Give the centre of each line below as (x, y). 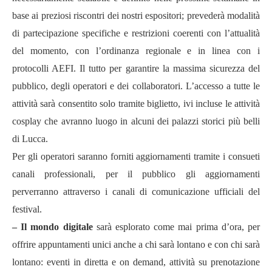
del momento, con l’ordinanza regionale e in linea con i (136, 51)
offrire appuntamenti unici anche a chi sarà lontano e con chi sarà (136, 244)
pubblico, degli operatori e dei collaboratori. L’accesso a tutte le (136, 86)
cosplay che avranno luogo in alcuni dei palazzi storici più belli (136, 121)
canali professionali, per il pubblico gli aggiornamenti (136, 174)
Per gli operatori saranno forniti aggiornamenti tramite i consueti (136, 156)
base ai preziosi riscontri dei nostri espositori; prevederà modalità (136, 15)
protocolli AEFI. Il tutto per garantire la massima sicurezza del (136, 68)
